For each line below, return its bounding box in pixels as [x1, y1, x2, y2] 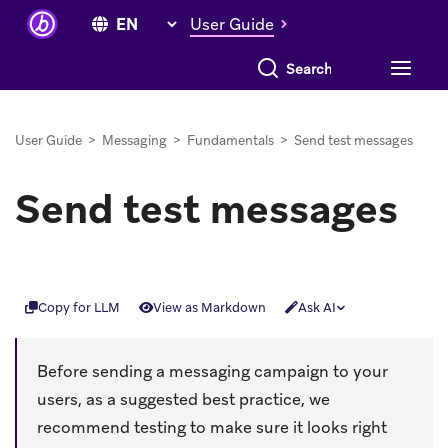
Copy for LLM [37, 299, 120, 317]
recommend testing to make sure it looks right [37, 416, 387, 438]
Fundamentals [187, 132, 274, 149]
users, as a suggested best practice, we [37, 388, 330, 410]
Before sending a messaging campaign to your [37, 360, 388, 382]
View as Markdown [152, 299, 266, 317]
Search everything [241, 53, 363, 71]
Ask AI [297, 299, 336, 317]
